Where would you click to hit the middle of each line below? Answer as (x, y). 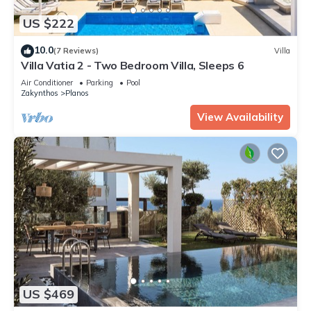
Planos (77, 93)
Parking (100, 82)
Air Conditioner (47, 82)
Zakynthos (40, 93)
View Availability (240, 117)
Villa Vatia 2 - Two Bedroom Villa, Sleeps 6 (133, 65)
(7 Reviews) (76, 51)
